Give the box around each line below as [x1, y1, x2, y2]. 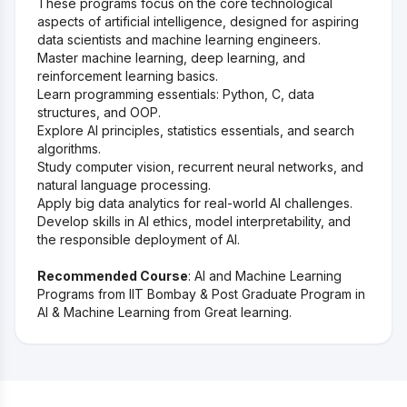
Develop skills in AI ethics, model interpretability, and [37, 213, 351, 230]
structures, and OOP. [37, 104, 161, 121]
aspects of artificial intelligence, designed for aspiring [37, 14, 359, 30]
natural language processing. [37, 177, 211, 194]
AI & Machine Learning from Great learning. [37, 304, 292, 321]
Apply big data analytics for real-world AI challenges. [37, 195, 352, 212]
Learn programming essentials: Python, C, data [37, 86, 314, 103]
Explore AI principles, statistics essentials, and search [37, 123, 354, 139]
